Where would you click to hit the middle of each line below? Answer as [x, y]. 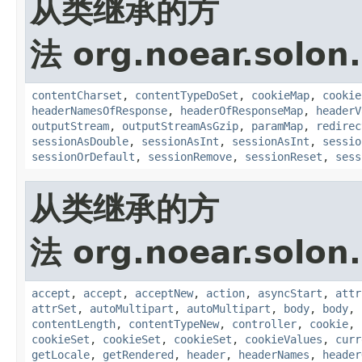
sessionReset [284, 156]
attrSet [54, 308]
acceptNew [164, 293]
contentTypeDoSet [187, 95]
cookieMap [280, 95]
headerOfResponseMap [242, 110]
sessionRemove [190, 156]
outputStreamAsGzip [180, 126]
